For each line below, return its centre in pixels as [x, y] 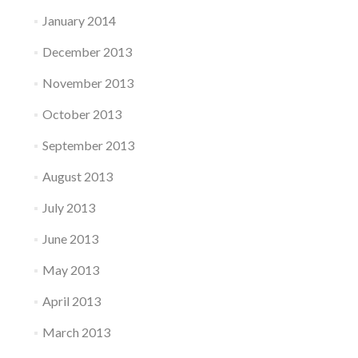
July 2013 [68, 207]
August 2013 [77, 176]
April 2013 [71, 301]
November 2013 [88, 83]
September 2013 [88, 145]
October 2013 [82, 114]
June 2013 [70, 239]
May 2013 [70, 270]
